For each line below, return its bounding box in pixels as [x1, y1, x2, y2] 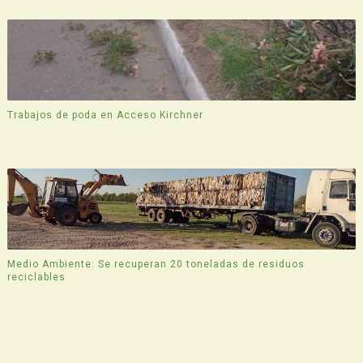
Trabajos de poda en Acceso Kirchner [6, 109, 203, 122]
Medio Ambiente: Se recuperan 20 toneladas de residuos [6, 258, 305, 271]
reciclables [6, 271, 66, 284]
